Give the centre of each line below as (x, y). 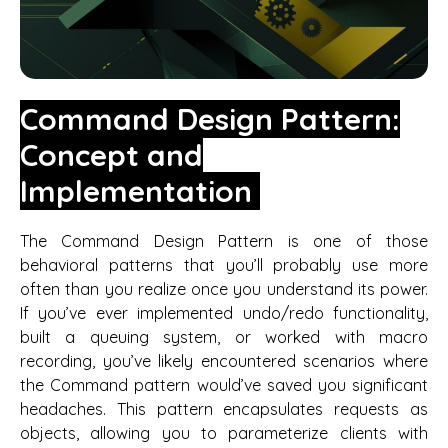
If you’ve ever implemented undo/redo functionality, (224, 312)
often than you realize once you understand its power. (224, 288)
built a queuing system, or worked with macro (224, 336)
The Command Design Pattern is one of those (224, 240)
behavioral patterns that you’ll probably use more (224, 264)
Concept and (111, 154)
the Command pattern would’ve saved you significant (224, 384)
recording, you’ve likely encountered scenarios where (224, 360)
